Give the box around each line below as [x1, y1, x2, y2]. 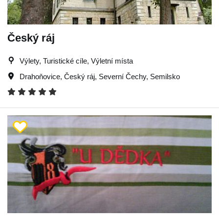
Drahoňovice [20, 72, 60, 81]
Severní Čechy [99, 72, 146, 81]
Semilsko [150, 72, 180, 81]
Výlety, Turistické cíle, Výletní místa [20, 56, 133, 65]
